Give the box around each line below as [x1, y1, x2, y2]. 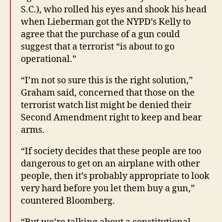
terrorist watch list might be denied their [21, 99, 191, 111]
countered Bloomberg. [21, 195, 115, 207]
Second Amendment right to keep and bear [21, 111, 202, 123]
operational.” [21, 53, 76, 65]
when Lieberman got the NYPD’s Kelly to [21, 16, 191, 28]
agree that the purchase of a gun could [21, 28, 180, 40]
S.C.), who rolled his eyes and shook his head [21, 3, 207, 15]
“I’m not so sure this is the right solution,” [21, 74, 193, 86]
